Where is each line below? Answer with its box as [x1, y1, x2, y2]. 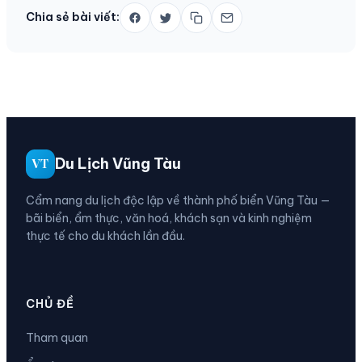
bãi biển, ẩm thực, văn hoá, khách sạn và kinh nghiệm [26, 210, 312, 225]
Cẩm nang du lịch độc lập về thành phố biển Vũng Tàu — [26, 192, 330, 208]
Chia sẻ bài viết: [26, 10, 120, 25]
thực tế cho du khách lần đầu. [26, 228, 185, 243]
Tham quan [26, 330, 88, 345]
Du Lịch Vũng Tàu [55, 154, 181, 173]
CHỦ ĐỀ [26, 296, 74, 311]
